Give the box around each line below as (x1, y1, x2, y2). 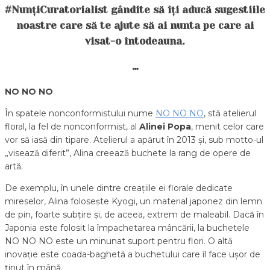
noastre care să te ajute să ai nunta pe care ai (16, 20, 254, 32)
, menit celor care (191, 121, 264, 132)
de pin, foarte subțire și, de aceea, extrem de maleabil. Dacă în (5, 209, 264, 220)
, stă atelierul (204, 107, 256, 119)
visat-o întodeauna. (85, 36, 185, 48)
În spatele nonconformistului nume (5, 107, 155, 119)
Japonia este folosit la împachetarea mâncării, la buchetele (5, 222, 250, 233)
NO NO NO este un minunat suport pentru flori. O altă (5, 235, 233, 246)
